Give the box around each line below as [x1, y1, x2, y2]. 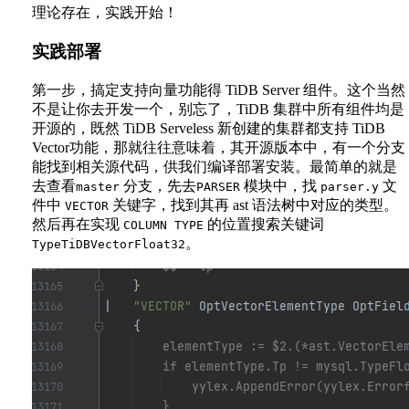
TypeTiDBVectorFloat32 [32, 236, 185, 251]
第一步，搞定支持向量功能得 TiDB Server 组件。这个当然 [32, 81, 405, 98]
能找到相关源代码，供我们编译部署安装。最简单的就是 [32, 158, 397, 174]
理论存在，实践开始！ [32, 5, 178, 21]
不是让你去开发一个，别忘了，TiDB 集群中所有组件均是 [32, 100, 404, 117]
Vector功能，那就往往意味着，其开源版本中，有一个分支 [32, 139, 405, 155]
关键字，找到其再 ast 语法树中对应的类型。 [109, 196, 398, 213]
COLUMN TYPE [123, 217, 204, 232]
